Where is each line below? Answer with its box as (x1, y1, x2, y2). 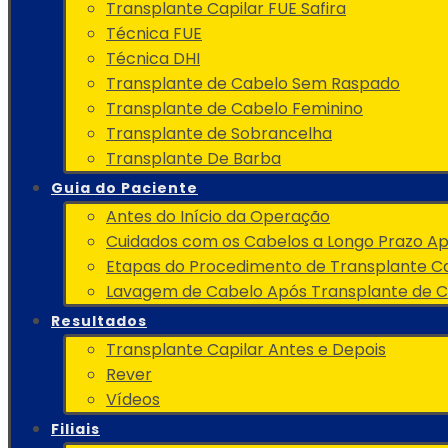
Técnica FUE (106, 22, 202, 45)
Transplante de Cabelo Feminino (106, 97, 363, 120)
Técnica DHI (106, 47, 200, 70)
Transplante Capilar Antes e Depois (106, 338, 386, 361)
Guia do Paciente (51, 178, 198, 198)
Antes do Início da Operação (106, 205, 330, 228)
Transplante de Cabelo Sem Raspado (106, 72, 400, 95)
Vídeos (106, 388, 160, 411)
